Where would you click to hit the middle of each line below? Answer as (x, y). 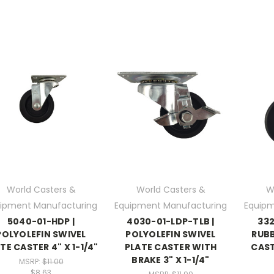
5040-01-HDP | (41, 222)
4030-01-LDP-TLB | (171, 222)
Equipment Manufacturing (171, 206)
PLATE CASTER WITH (171, 247)
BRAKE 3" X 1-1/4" (171, 260)
